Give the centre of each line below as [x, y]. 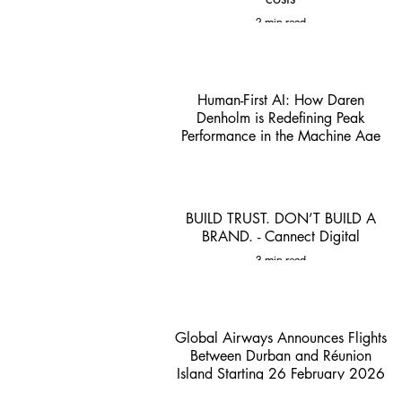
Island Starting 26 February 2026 [280, 374]
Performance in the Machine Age [280, 135]
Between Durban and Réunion [280, 356]
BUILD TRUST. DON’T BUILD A [230, 219]
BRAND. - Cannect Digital [280, 237]
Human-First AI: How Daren [280, 100]
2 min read [280, 22]
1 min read [280, 159]
